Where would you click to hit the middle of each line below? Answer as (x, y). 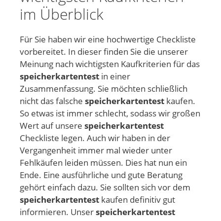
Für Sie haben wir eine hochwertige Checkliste (108, 39)
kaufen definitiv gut (137, 199)
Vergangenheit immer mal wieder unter (96, 150)
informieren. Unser (58, 212)
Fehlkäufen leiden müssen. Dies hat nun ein (103, 162)
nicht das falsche (52, 101)
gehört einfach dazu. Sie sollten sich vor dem (105, 187)
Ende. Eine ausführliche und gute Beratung (101, 175)
